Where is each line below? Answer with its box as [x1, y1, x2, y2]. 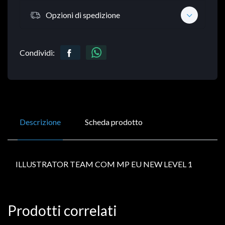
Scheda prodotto [85, 117, 143, 127]
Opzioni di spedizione [46, 10, 120, 20]
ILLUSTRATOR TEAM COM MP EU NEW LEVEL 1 [16, 159, 192, 169]
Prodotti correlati [8, 202, 117, 219]
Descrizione [20, 117, 61, 127]
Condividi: [20, 48, 55, 58]
